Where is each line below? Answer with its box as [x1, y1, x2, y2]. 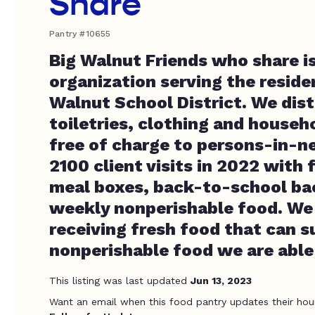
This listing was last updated [49, 275, 191, 286]
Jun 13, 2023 [191, 275, 252, 286]
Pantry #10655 [49, 29, 111, 39]
